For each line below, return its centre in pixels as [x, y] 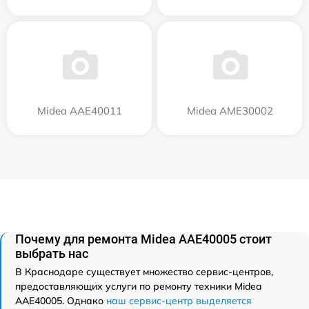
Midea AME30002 [230, 110]
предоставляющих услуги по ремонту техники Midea [138, 286]
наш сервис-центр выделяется [179, 300]
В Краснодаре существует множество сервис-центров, [144, 271]
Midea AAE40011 [79, 110]
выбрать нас [52, 253]
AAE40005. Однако [61, 300]
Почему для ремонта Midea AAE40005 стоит [143, 239]
